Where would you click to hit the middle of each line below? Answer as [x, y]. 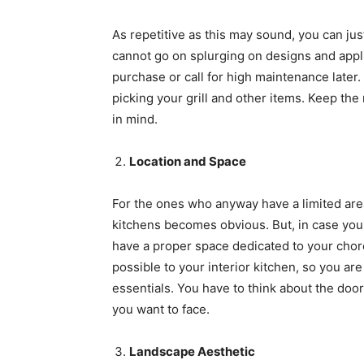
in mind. [135, 119]
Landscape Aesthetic [192, 351]
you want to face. [161, 309]
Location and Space [188, 161]
